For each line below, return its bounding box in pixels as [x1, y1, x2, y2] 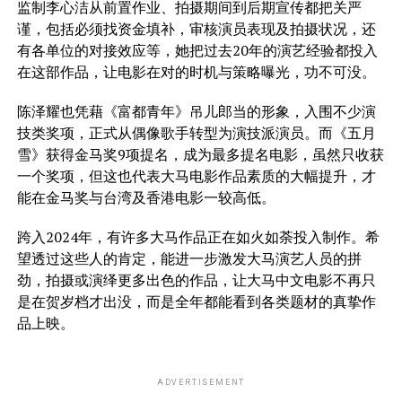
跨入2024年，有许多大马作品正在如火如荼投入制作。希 [16, 226, 380, 247]
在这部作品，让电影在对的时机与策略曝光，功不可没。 [16, 61, 376, 82]
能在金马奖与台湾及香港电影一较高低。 [16, 187, 275, 207]
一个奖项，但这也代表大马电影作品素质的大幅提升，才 [16, 165, 376, 186]
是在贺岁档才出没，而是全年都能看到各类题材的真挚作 [16, 291, 376, 311]
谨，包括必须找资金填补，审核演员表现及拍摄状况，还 [16, 18, 376, 39]
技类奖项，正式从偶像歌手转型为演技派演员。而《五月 [16, 122, 376, 143]
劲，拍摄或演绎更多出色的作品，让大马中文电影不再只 [16, 269, 376, 290]
